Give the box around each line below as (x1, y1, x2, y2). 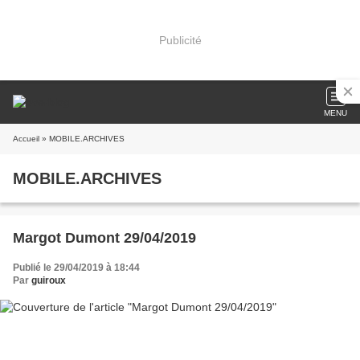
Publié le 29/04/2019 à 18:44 (13, 262, 140, 273)
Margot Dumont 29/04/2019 (13, 230, 196, 246)
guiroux (31, 275, 66, 286)
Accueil (13, 134, 39, 143)
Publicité (158, 33, 202, 47)
